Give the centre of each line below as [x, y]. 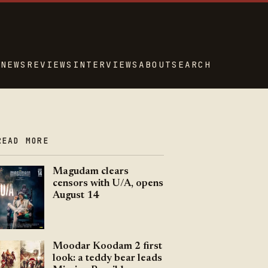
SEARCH [192, 64]
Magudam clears [90, 171]
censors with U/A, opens [108, 183]
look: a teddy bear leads [107, 258]
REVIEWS [50, 64]
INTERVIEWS [106, 64]
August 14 [75, 195]
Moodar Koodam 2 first [107, 246]
